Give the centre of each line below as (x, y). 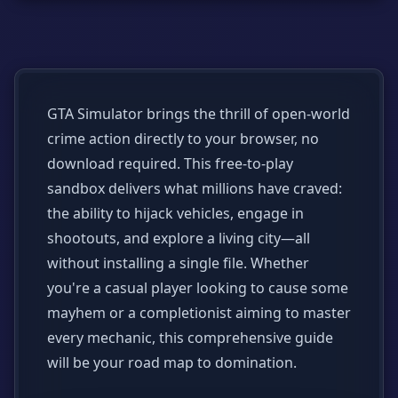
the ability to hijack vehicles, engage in (175, 213)
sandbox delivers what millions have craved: (195, 188)
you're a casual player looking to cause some (198, 288)
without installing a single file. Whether (178, 263)
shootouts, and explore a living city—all (179, 238)
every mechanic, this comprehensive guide (190, 338)
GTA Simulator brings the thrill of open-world (199, 114)
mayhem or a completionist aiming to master (199, 313)
